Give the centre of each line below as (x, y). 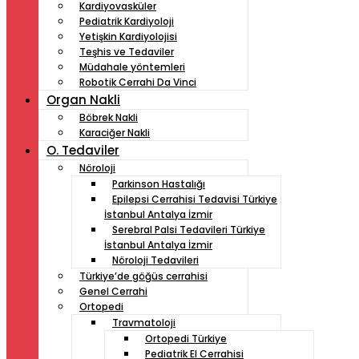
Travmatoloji (144, 323)
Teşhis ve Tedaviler (127, 52)
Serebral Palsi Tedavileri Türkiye (189, 230)
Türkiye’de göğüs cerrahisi (143, 276)
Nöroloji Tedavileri (155, 260)
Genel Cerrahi (113, 292)
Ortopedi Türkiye (186, 339)
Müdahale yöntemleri (132, 67)
